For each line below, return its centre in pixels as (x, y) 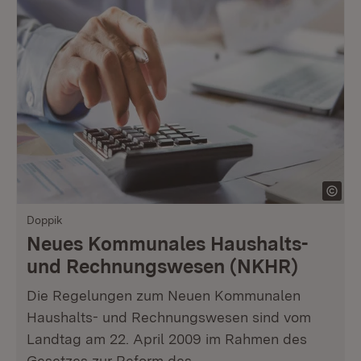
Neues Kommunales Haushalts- (167, 244)
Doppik (45, 220)
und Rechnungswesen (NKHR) (162, 266)
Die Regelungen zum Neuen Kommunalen (164, 295)
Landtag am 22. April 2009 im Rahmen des (167, 339)
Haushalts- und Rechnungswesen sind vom (169, 317)
